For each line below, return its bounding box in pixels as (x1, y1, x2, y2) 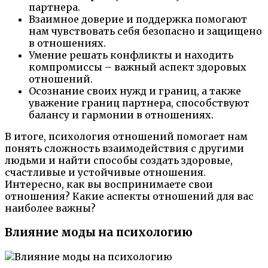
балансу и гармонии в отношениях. (29, 109, 214, 121)
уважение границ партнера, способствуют (29, 97, 249, 109)
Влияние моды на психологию (5, 225, 193, 239)
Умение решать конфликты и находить (29, 49, 233, 62)
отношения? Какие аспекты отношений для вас (5, 190, 254, 203)
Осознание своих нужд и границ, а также (29, 85, 241, 98)
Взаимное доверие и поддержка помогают (29, 13, 247, 26)
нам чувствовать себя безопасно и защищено (29, 25, 262, 38)
